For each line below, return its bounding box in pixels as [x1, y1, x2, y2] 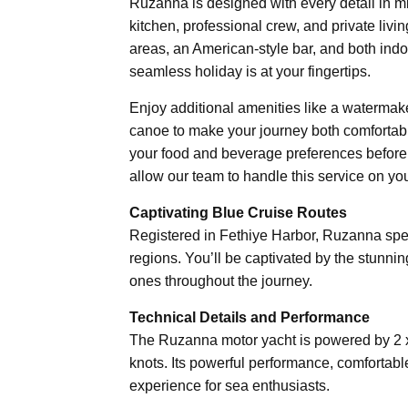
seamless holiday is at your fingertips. [129, 63, 371, 79]
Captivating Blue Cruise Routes [129, 204, 347, 220]
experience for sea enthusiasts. [129, 377, 330, 393]
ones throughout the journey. [129, 272, 312, 289]
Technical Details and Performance [129, 309, 370, 325]
